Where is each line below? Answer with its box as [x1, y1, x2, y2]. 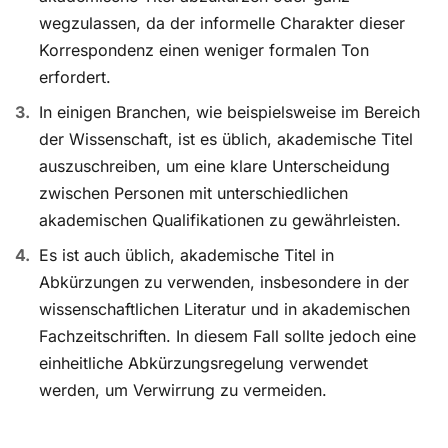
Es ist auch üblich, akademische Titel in [39, 245, 334, 266]
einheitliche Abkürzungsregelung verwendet [39, 353, 368, 374]
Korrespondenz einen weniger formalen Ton [39, 40, 369, 61]
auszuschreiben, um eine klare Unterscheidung [39, 156, 390, 177]
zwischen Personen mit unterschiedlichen [39, 183, 348, 204]
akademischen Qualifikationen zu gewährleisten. [39, 210, 401, 231]
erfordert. [39, 67, 111, 88]
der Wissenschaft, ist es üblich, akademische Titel [39, 129, 413, 150]
